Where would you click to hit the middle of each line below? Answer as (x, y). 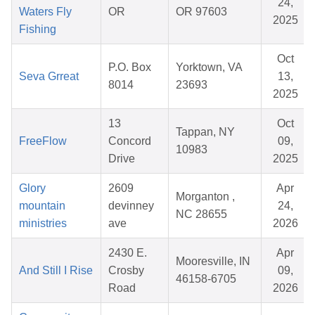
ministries (43, 224)
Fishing (38, 30)
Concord (130, 141)
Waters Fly (45, 12)
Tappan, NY (205, 132)
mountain (42, 206)
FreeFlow (43, 141)
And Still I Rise (56, 271)
